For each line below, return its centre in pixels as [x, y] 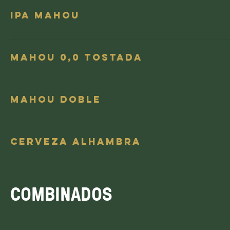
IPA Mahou [45, 15]
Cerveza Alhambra [76, 141]
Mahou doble [56, 99]
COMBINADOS [61, 194]
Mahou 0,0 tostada [76, 57]
